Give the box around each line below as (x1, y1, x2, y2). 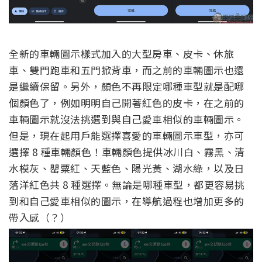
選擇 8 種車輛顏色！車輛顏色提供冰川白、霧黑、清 (9, 144, 245, 160)
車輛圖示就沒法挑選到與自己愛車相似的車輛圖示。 (9, 112, 244, 127)
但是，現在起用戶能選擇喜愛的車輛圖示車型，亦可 (9, 128, 244, 143)
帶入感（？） (9, 210, 70, 225)
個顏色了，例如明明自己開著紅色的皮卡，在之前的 (9, 95, 244, 111)
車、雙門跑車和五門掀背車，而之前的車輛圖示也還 (9, 63, 244, 78)
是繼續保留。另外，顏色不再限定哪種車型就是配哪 (9, 79, 244, 94)
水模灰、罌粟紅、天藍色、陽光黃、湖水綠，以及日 (9, 161, 244, 176)
